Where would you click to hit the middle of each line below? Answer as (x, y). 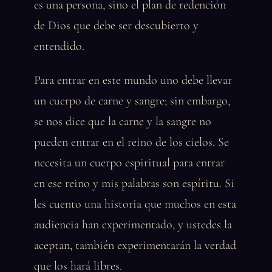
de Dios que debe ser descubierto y (116, 25)
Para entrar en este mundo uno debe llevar (133, 80)
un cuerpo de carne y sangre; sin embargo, (132, 101)
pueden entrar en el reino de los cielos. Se (131, 142)
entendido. (59, 46)
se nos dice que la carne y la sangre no (123, 121)
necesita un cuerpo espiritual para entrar (129, 163)
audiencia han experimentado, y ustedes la (133, 225)
